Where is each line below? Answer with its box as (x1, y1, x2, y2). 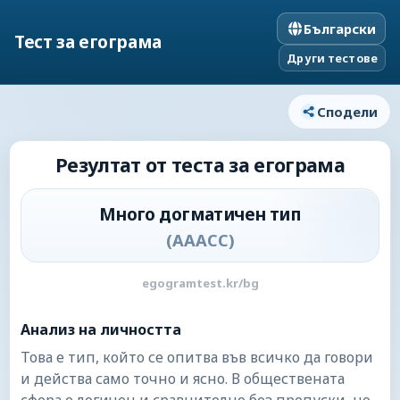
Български (304, 20, 376, 37)
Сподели (317, 103, 378, 121)
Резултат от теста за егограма (54, 152, 346, 178)
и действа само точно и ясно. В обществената (21, 369, 345, 388)
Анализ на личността (21, 320, 181, 339)
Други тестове (287, 50, 378, 66)
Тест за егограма (14, 29, 162, 54)
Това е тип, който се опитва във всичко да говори (21, 347, 373, 367)
